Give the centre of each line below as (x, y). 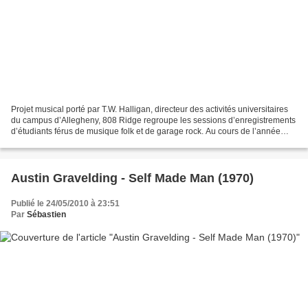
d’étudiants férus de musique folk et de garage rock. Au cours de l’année (146, 132)
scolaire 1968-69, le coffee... (64, 143)
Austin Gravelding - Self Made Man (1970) (132, 178)
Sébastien (46, 215)
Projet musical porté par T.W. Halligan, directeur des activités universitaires (150, 110)
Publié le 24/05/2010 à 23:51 (65, 204)
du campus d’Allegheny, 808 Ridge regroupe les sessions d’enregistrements (153, 121)
